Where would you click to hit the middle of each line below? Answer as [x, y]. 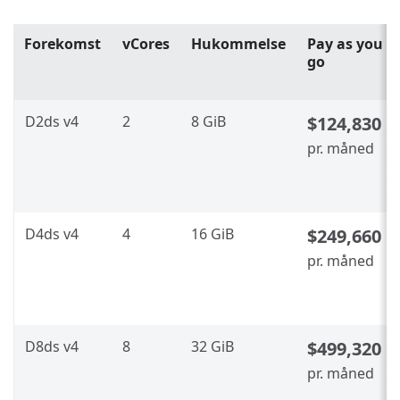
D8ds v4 [52, 346]
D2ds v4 [52, 121]
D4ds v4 [52, 233]
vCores [146, 43]
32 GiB [212, 346]
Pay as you [345, 43]
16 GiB [212, 233]
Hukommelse [238, 43]
